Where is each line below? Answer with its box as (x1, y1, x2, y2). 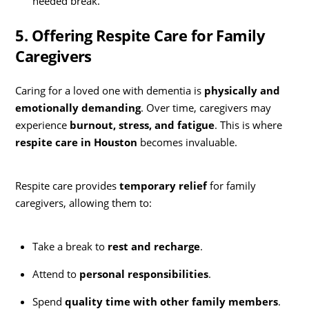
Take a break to (32, 239, 108, 253)
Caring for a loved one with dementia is (15, 83, 205, 97)
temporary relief (119, 178, 208, 192)
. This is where (215, 117, 283, 132)
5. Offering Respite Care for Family (15, 24, 266, 46)
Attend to (32, 267, 79, 281)
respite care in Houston (15, 134, 138, 149)
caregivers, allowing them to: (15, 195, 152, 210)
